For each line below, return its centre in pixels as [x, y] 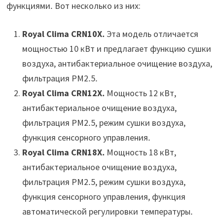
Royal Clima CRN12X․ [63, 93]
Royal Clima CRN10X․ [63, 34]
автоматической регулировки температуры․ [107, 212]
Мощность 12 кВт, [140, 93]
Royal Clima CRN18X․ [63, 152]
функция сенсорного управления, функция [104, 197]
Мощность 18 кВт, [140, 152]
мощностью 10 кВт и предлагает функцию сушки [116, 49]
